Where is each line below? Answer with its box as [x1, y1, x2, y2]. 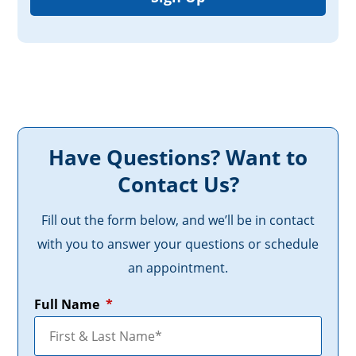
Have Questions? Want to [48, 143, 308, 172]
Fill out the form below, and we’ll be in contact [41, 211, 315, 230]
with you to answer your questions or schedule [37, 235, 319, 253]
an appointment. [128, 259, 228, 277]
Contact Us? [117, 170, 239, 199]
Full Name [34, 296, 100, 314]
